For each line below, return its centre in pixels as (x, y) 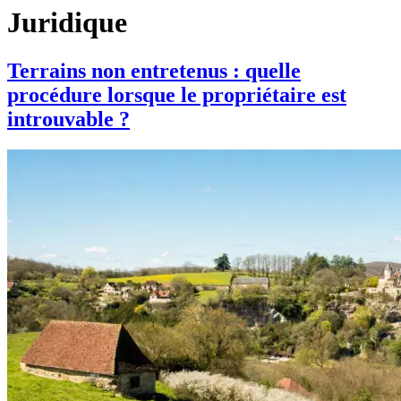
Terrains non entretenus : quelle (154, 70)
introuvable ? (68, 119)
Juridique (67, 23)
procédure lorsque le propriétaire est (177, 94)
